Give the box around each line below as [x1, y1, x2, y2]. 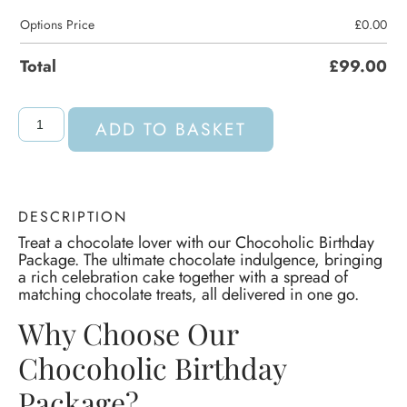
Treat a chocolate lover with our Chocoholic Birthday [18, 230, 374, 254]
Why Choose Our [18, 313, 238, 352]
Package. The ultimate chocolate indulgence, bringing [18, 247, 382, 272]
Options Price [20, 15, 94, 34]
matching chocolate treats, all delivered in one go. [18, 282, 359, 306]
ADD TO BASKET [94, 115, 246, 142]
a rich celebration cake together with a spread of [18, 264, 348, 289]
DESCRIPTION [18, 205, 127, 227]
